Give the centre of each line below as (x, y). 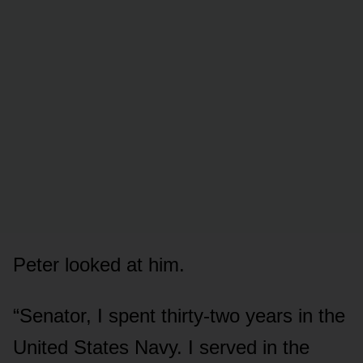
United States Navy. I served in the (161, 347)
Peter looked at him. (99, 264)
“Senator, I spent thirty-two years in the (179, 315)
